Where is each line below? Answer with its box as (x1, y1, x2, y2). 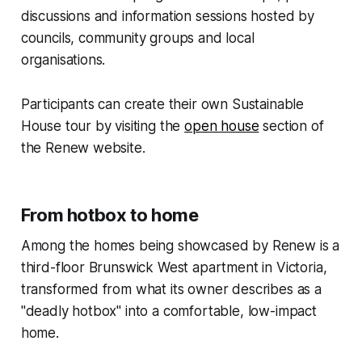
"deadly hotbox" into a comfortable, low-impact (20, 303, 317, 320)
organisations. (20, 52, 106, 69)
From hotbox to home (20, 204, 199, 226)
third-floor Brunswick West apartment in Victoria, (20, 259, 327, 276)
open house (184, 118, 259, 135)
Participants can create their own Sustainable (20, 96, 305, 113)
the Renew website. (20, 140, 145, 157)
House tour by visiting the (20, 118, 185, 135)
